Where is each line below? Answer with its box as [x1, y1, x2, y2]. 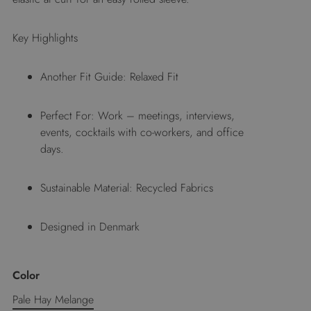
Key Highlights [12, 30, 78, 46]
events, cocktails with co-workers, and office [40, 124, 244, 140]
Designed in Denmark [40, 219, 140, 235]
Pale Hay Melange [12, 292, 94, 308]
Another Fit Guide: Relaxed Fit [40, 69, 178, 85]
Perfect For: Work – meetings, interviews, [40, 108, 235, 124]
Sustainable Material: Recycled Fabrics [40, 180, 213, 196]
